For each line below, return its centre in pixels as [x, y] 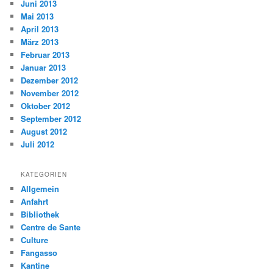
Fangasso [39, 253]
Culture [35, 240]
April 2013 [40, 29]
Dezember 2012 [50, 80]
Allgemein [40, 189]
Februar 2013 [45, 54]
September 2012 [51, 118]
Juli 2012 [38, 144]
